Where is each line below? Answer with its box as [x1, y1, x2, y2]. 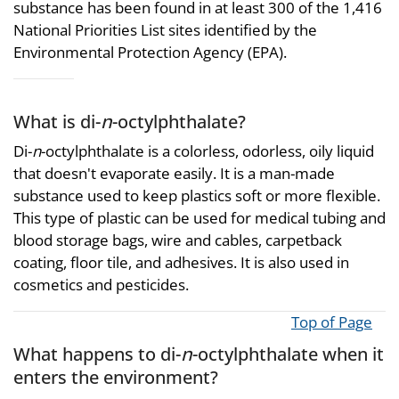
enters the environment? [13, 364, 218, 390]
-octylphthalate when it [192, 341, 384, 367]
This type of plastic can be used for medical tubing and [13, 208, 386, 229]
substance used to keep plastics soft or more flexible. [13, 185, 380, 207]
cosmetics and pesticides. [13, 274, 189, 296]
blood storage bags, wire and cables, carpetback [13, 230, 342, 251]
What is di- [13, 108, 101, 134]
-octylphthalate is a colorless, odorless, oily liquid [41, 141, 374, 162]
